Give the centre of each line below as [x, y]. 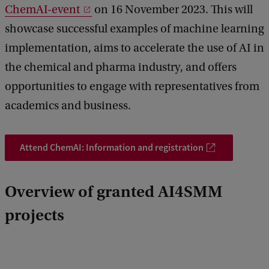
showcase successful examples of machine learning [134, 29]
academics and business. [68, 106]
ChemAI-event [42, 10]
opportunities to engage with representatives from [132, 86]
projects [35, 215]
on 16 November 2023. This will [172, 10]
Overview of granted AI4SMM [114, 191]
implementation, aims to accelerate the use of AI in [134, 48]
